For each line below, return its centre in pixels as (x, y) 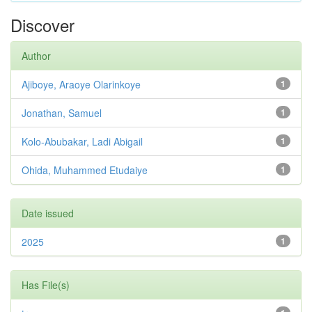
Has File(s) (46, 285)
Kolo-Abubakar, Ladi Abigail (82, 142)
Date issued (48, 213)
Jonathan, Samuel (62, 113)
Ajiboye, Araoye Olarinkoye (81, 85)
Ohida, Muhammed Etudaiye (85, 170)
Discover (42, 25)
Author (36, 56)
